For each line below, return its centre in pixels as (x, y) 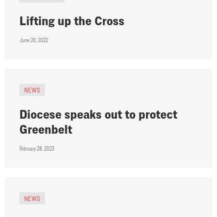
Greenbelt (46, 129)
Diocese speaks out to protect (98, 114)
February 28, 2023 (37, 149)
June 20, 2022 (34, 40)
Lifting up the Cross (72, 21)
